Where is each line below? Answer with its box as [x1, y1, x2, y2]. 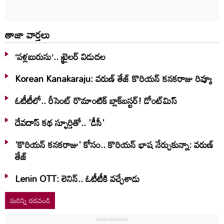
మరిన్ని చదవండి [10, 193, 50, 207]
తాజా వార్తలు [5, 24, 50, 44]
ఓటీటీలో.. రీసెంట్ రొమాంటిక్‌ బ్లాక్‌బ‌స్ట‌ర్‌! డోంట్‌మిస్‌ [15, 91, 177, 109]
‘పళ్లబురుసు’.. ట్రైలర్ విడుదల [15, 47, 105, 65]
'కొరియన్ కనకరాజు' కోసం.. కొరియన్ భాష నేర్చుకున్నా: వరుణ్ [15, 135, 213, 153]
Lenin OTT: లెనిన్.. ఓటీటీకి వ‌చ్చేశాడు [15, 169, 140, 187]
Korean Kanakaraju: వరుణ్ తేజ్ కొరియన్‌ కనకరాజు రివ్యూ [15, 69, 212, 87]
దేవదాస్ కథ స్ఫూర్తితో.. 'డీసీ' [15, 113, 104, 131]
